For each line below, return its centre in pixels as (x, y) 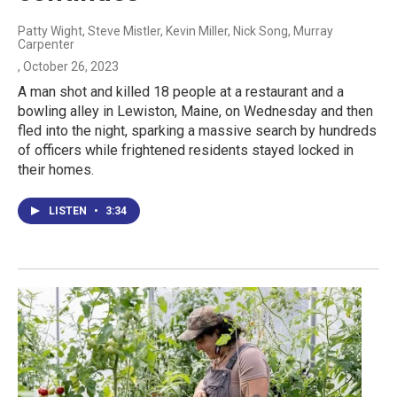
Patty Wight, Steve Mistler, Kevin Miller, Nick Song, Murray (175, 31)
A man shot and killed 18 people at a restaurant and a (181, 91)
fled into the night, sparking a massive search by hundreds (197, 130)
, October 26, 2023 (68, 66)
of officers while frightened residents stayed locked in (186, 150)
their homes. (56, 169)
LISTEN (69, 210)
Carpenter (46, 44)
